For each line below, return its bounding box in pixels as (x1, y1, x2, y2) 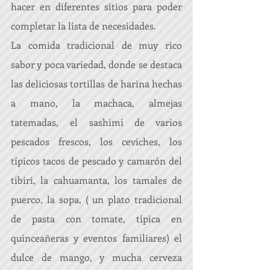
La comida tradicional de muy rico (11, 39, 182, 51)
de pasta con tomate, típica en (11, 212, 182, 225)
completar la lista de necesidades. (11, 19, 159, 32)
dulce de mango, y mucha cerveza (11, 251, 182, 263)
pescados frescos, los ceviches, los (11, 135, 182, 148)
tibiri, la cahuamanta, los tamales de (11, 174, 182, 186)
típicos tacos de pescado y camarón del (11, 154, 182, 167)
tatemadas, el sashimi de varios (11, 116, 182, 128)
